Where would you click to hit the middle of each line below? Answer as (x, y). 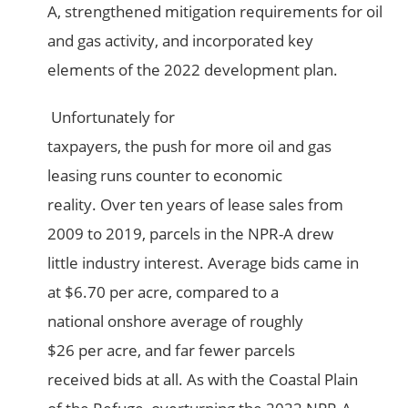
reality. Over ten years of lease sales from (196, 205)
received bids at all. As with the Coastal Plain (203, 380)
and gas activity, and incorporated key (181, 41)
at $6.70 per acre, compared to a (163, 292)
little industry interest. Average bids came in (204, 263)
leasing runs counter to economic (165, 176)
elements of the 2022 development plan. (193, 70)
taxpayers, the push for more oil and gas (190, 147)
